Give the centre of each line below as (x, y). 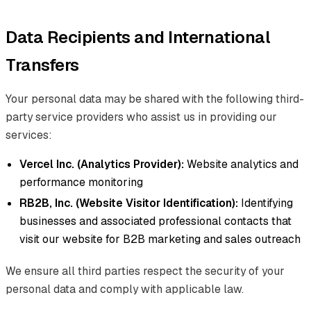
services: (29, 135)
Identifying (266, 203)
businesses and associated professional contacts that (155, 221)
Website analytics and (241, 164)
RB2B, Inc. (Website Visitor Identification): (129, 203)
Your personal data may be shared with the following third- (155, 99)
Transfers (42, 65)
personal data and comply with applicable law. (125, 289)
